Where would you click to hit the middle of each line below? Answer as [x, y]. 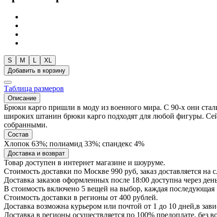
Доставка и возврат [36, 153]
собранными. [26, 124]
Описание [22, 98]
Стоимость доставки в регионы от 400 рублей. [81, 197]
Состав [18, 134]
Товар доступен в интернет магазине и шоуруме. [85, 162]
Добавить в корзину [37, 70]
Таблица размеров [34, 88]
